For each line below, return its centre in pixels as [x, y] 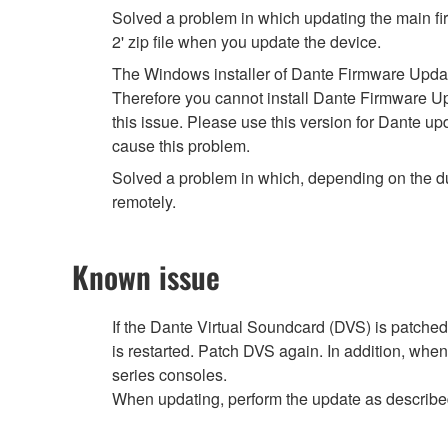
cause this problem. [181, 146]
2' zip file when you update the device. [246, 42]
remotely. [144, 202]
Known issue [146, 277]
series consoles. [169, 375]
